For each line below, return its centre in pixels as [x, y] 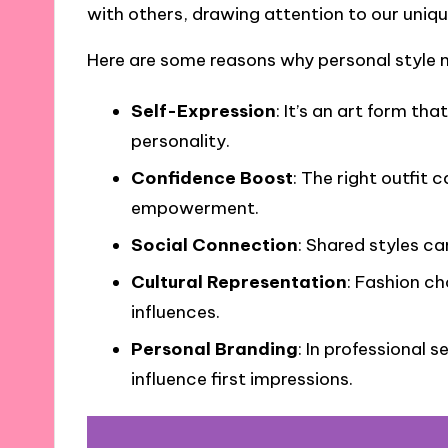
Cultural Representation [238, 282]
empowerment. [194, 208]
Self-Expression [203, 111]
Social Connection [214, 245]
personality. [180, 141]
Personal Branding [214, 349]
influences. [175, 312]
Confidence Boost [211, 178]
